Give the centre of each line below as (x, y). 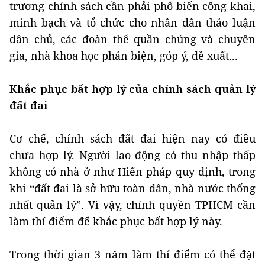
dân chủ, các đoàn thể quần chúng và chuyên (132, 39)
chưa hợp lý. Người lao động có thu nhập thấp (132, 155)
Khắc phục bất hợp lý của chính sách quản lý (132, 89)
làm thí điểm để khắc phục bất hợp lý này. (116, 222)
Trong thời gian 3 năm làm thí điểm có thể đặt (132, 255)
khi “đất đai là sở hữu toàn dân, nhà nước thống (132, 188)
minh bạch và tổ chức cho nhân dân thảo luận (132, 23)
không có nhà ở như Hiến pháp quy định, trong (132, 172)
